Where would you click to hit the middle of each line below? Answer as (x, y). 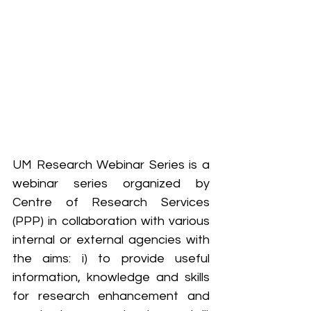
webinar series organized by (111, 183)
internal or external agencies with (111, 239)
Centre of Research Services (111, 202)
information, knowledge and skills (111, 277)
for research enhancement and (111, 296)
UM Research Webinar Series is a (111, 165)
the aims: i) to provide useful (111, 258)
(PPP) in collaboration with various (111, 221)
